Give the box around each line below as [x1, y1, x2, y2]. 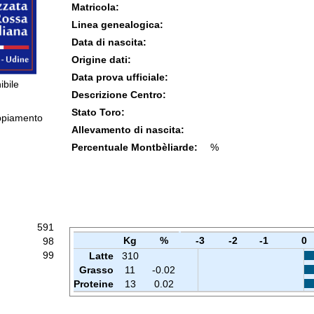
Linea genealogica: [71, 19, 163, 30]
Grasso [78, 264, 114, 275]
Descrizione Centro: [71, 89, 166, 100]
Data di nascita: [71, 36, 146, 48]
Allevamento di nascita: [71, 124, 184, 135]
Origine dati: [71, 54, 131, 65]
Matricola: [71, 1, 119, 13]
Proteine [73, 278, 114, 289]
